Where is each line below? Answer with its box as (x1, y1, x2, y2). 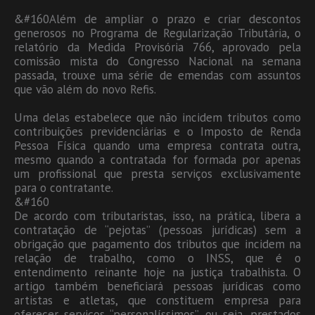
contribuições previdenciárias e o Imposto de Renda (14, 123, 301, 139)
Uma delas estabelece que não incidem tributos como (14, 109, 301, 125)
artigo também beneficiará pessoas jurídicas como (14, 278, 301, 294)
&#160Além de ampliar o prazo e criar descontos (14, 11, 301, 27)
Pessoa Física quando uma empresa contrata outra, (14, 137, 301, 153)
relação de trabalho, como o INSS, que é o (14, 250, 301, 266)
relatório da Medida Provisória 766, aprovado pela (14, 39, 301, 55)
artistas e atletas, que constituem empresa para (14, 292, 301, 308)
